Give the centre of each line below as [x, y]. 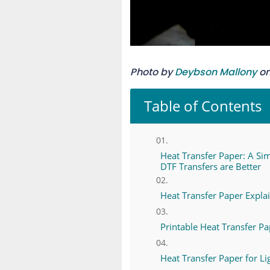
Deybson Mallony [215, 72]
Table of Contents [202, 106]
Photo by [152, 72]
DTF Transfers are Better [210, 167]
